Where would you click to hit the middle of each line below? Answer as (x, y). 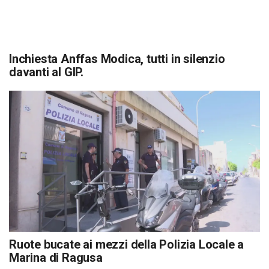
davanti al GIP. (47, 72)
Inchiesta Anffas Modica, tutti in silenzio (117, 59)
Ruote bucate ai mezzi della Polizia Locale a (127, 245)
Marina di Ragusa (56, 258)
